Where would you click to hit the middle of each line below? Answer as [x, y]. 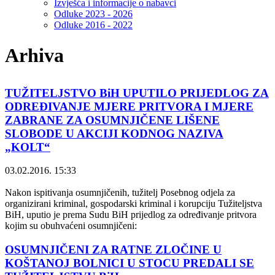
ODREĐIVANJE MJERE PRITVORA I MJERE [129, 106]
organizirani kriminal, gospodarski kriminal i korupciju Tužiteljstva [134, 204]
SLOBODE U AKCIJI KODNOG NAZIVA [114, 133]
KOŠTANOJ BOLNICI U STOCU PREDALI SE [130, 263]
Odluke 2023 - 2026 [93, 14]
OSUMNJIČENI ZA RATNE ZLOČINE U [113, 250]
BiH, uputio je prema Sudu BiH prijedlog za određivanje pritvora [131, 215]
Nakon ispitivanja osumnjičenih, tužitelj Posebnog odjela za [120, 193]
